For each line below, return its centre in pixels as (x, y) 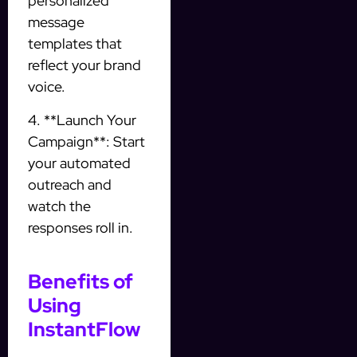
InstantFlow (84, 329)
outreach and (70, 184)
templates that (75, 44)
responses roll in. (80, 227)
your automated (79, 163)
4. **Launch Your (82, 120)
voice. (47, 87)
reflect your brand (84, 65)
